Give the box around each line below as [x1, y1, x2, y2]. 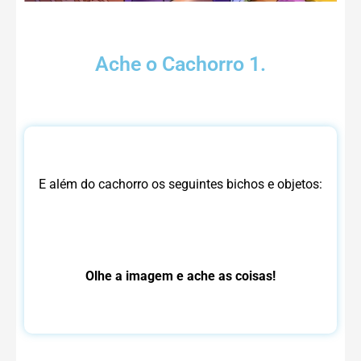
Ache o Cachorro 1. [95, 52, 266, 76]
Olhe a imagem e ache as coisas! [85, 268, 276, 284]
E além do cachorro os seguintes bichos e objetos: [39, 176, 322, 192]
